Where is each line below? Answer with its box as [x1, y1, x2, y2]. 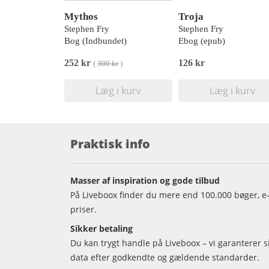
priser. [70, 204, 97, 215]
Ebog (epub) [178, 36, 225, 46]
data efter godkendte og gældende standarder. [70, 252, 259, 263]
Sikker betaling [70, 223, 133, 234]
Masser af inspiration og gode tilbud [70, 175, 220, 186]
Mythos [64, 11, 98, 22]
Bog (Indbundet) [64, 36, 127, 46]
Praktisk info [70, 136, 150, 152]
